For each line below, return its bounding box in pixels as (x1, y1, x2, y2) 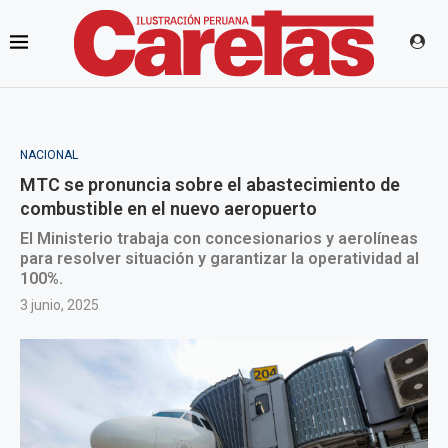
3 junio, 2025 (20, 297, 99, 313)
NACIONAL (20, 148, 78, 162)
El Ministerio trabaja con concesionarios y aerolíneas (20, 229, 418, 248)
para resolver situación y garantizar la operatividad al (20, 249, 419, 268)
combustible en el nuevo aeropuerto (20, 198, 317, 219)
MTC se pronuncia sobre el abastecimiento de (20, 174, 400, 195)
